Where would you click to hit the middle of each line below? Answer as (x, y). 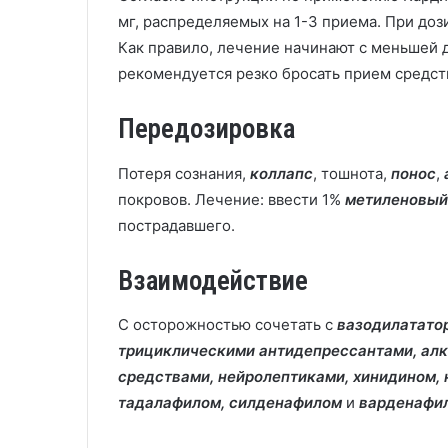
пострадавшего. (176, 225)
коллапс (281, 173)
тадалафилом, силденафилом (230, 402)
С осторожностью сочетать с (227, 324)
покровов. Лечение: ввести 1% (231, 199)
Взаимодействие (213, 280)
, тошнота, (352, 173)
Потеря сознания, (184, 173)
